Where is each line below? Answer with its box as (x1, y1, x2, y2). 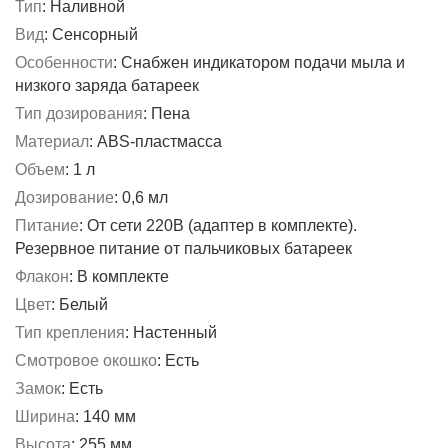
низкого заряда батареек (15, 77, 199, 94)
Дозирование (15, 189, 114, 206)
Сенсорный (52, 26, 138, 43)
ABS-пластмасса (97, 133, 222, 150)
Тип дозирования (15, 105, 143, 122)
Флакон (15, 268, 69, 285)
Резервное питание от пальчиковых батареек (15, 240, 352, 257)
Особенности (15, 54, 113, 71)
